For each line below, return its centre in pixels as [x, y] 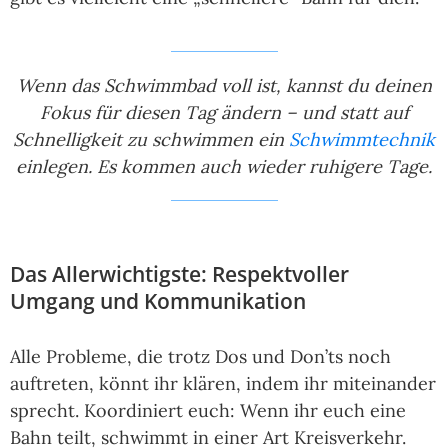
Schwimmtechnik [362, 140]
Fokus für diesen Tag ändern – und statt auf [224, 113]
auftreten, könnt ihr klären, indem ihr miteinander [223, 384]
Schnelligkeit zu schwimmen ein [151, 140]
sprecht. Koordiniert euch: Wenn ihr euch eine [208, 411]
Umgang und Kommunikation [158, 301]
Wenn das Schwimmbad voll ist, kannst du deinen [224, 86]
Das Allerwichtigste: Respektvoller [179, 274]
